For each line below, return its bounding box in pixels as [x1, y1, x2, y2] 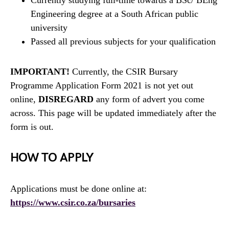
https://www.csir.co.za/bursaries [10, 197, 135, 208]
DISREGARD [38, 94, 94, 104]
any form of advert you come [94, 94, 204, 104]
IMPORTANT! [10, 66, 70, 77]
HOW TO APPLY [10, 150, 94, 165]
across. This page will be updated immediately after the [10, 107, 216, 118]
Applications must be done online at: [10, 183, 147, 194]
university [31, 22, 67, 33]
